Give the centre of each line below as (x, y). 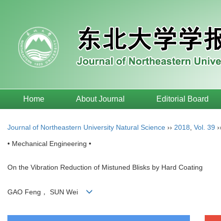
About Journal (100, 99)
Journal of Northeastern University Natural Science (86, 127)
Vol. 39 (204, 127)
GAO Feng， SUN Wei (47, 192)
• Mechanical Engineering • (49, 144)
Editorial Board (183, 99)
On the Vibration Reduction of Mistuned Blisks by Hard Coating (105, 167)
